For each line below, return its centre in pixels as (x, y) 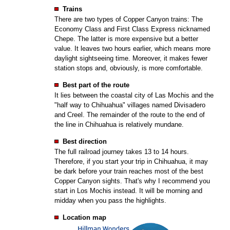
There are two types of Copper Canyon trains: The (128, 19)
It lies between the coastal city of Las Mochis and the (134, 95)
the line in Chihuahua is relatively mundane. (119, 124)
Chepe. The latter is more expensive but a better (126, 39)
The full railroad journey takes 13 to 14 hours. (121, 152)
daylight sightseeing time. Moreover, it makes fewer (131, 58)
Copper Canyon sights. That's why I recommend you (132, 181)
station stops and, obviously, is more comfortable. (128, 68)
